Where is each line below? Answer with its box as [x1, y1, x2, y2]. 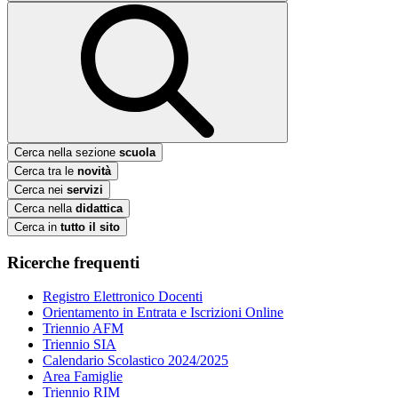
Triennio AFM [43, 321, 123, 337]
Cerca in [14, 219, 60, 234]
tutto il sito [60, 219, 120, 234]
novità [77, 163, 111, 178]
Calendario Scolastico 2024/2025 [43, 353, 228, 369]
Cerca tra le [14, 163, 77, 178]
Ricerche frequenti [7, 252, 139, 272]
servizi [67, 182, 103, 196]
